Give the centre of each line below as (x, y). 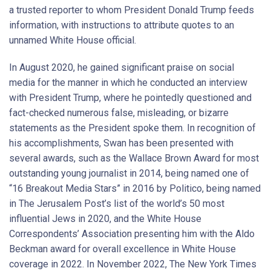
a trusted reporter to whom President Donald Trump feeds (132, 10)
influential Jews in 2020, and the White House (105, 219)
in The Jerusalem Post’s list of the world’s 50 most (117, 204)
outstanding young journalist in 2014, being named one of (129, 173)
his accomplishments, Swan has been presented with (121, 143)
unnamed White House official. (73, 40)
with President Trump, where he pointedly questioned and (130, 98)
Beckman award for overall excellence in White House (122, 249)
